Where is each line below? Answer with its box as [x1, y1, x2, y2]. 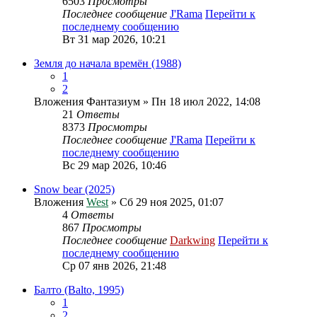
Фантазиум [86, 96, 140, 108]
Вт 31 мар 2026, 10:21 [62, 33, 166, 45]
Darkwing [170, 234, 215, 246]
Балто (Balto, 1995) [34, 284, 124, 296]
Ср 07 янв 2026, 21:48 [62, 260, 166, 272]
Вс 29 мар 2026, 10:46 [62, 159, 166, 171]
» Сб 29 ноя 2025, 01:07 [108, 196, 224, 208]
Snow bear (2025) [34, 183, 115, 195]
